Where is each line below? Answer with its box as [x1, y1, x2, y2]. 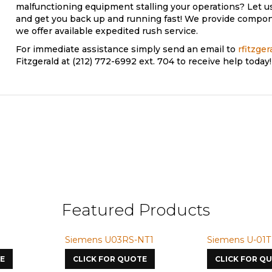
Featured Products [62, 200, 210, 220]
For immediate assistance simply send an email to [16, 44, 238, 55]
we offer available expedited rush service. [16, 25, 198, 36]
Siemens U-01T [207, 234, 271, 245]
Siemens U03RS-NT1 [65, 234, 154, 245]
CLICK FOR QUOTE [73, 254, 147, 263]
